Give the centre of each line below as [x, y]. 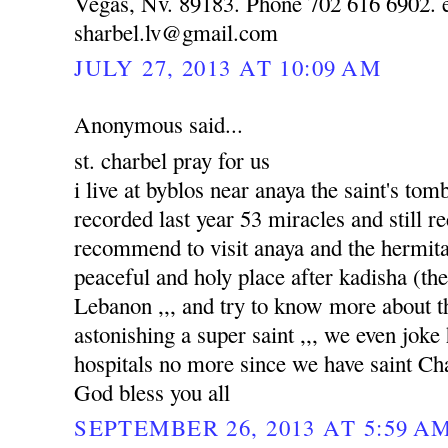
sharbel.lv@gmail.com [176, 32]
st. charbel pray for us [172, 159]
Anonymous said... [159, 123]
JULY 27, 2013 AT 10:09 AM [227, 67]
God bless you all [152, 391]
